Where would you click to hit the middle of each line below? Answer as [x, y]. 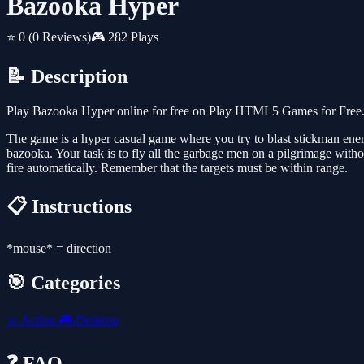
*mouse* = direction [59, 249]
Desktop [95, 319]
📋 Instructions [69, 207]
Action [38, 319]
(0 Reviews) [60, 37]
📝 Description [67, 77]
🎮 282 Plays [125, 37]
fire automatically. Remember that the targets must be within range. [177, 168]
